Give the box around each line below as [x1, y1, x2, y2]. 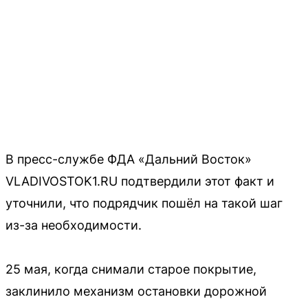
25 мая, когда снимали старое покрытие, [5, 261, 256, 276]
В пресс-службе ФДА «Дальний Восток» [5, 151, 252, 166]
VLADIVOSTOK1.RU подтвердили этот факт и [5, 173, 274, 188]
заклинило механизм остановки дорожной [5, 283, 267, 298]
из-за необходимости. [5, 217, 142, 232]
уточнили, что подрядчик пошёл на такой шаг [5, 195, 283, 210]
